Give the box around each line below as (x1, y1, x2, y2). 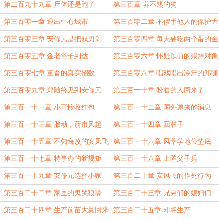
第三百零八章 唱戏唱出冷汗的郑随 (113, 69, 218, 77)
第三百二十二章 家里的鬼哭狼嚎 (4, 189, 102, 197)
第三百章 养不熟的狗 (113, 1, 177, 8)
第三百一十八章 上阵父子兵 (113, 155, 197, 162)
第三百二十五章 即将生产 (113, 206, 191, 214)
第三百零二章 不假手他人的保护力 (113, 18, 218, 25)
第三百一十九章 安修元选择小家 (4, 172, 102, 179)
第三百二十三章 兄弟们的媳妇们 (113, 189, 211, 197)
